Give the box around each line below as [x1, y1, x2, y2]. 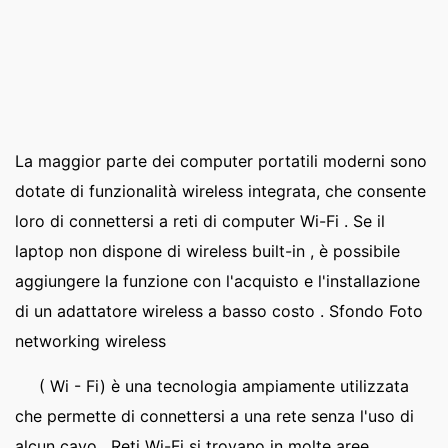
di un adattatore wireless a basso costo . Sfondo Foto [15, 301, 423, 321]
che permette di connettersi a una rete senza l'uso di [15, 406, 414, 426]
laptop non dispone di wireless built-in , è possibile [15, 241, 400, 261]
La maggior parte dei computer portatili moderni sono [15, 151, 427, 171]
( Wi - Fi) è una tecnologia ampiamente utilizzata [39, 376, 409, 396]
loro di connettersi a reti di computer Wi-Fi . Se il [15, 211, 385, 231]
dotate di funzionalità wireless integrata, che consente [15, 181, 426, 201]
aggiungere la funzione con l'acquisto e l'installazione [15, 271, 420, 291]
